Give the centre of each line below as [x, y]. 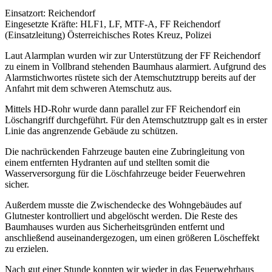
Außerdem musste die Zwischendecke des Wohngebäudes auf [123, 205]
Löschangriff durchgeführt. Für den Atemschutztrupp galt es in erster [136, 120]
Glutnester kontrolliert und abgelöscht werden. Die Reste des [121, 216]
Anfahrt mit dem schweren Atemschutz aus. [88, 88]
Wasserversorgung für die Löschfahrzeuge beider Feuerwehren [125, 173]
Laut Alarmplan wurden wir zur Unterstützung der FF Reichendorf [133, 55]
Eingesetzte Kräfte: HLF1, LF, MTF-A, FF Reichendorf [113, 24]
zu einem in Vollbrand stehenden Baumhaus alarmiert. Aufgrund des [135, 66]
